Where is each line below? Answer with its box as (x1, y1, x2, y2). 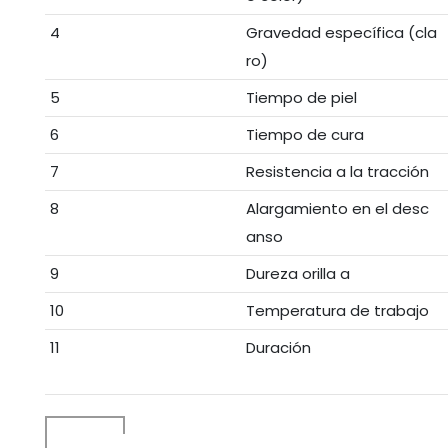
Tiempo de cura (245, 124, 364, 146)
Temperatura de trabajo (245, 300, 429, 322)
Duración (245, 337, 311, 359)
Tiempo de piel (245, 87, 357, 109)
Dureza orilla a (245, 263, 350, 285)
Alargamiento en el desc (245, 198, 429, 220)
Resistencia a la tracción (245, 161, 429, 183)
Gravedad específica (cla (245, 22, 437, 44)
